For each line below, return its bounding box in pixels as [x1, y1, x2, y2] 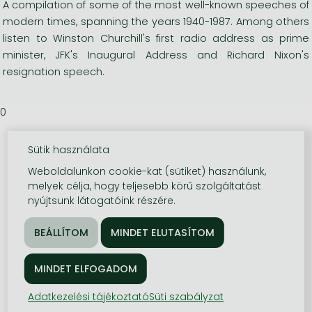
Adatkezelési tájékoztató [28, 290, 150, 304]
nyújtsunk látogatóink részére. [28, 194, 176, 208]
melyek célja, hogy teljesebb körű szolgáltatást [28, 179, 262, 193]
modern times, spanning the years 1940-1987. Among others [3, 14, 309, 29]
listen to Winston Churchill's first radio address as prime [3, 31, 309, 45]
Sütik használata [28, 143, 110, 157]
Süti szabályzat [149, 290, 224, 304]
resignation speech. [3, 64, 104, 79]
